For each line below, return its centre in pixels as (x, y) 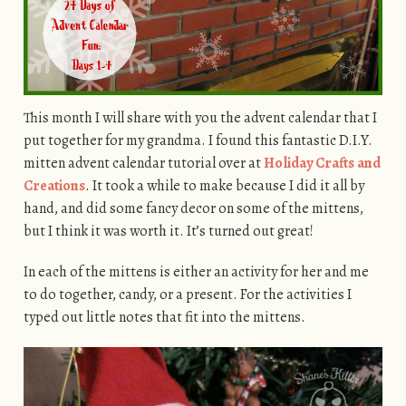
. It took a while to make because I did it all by (224, 185)
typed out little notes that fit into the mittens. (164, 317)
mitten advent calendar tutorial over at (143, 163)
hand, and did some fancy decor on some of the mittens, (193, 208)
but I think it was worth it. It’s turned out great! (168, 231)
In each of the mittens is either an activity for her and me (196, 271)
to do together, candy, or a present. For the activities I (187, 294)
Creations (54, 185)
